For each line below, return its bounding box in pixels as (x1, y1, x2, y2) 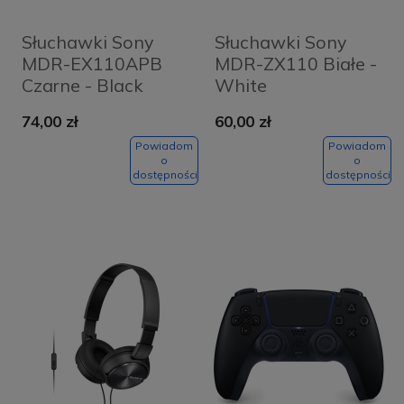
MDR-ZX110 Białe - (215, 51, 378, 75)
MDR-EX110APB (21, 51, 162, 75)
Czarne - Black (21, 73, 143, 96)
